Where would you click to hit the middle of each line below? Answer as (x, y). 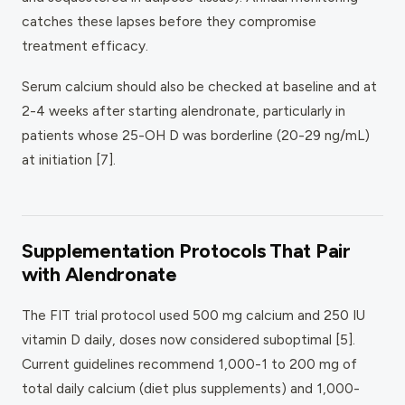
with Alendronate (99, 274)
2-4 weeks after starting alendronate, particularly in (184, 110)
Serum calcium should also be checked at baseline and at (199, 86)
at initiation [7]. (69, 159)
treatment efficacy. (85, 45)
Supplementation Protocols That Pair (186, 250)
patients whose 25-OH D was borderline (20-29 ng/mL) (196, 135)
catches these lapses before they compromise (169, 21)
